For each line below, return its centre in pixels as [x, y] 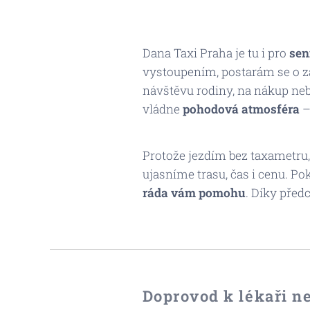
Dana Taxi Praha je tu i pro [216, 53]
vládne [161, 109]
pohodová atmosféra [239, 109]
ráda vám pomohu [194, 193]
